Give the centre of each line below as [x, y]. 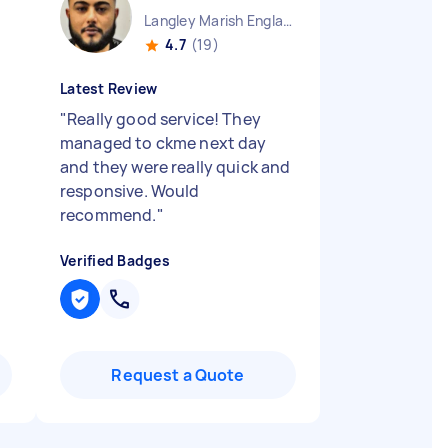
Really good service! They [164, 119]
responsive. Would [130, 191]
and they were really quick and [175, 167]
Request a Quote [178, 375]
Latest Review [109, 88]
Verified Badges [115, 260]
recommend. [108, 215]
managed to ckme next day [163, 143]
